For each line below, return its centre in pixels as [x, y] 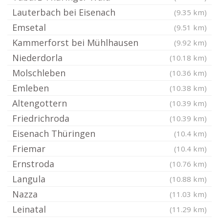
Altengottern [40, 103]
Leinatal [29, 209]
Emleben [31, 88]
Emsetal [29, 27]
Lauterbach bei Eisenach [64, 12]
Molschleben [39, 73]
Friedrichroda [41, 118]
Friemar [29, 149]
